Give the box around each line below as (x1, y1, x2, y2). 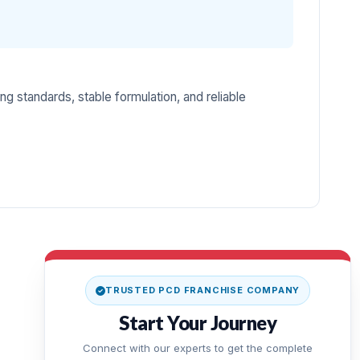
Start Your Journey (119, 311, 277, 334)
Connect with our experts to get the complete (83, 342, 313, 354)
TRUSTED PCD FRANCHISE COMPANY (104, 284, 301, 296)
